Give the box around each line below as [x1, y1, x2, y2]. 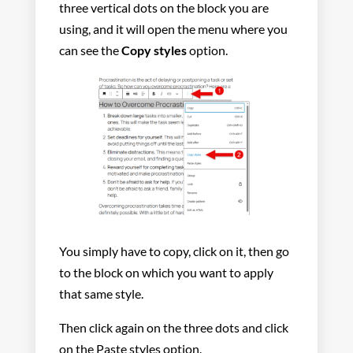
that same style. [58, 286, 146, 302]
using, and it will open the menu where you [58, 21, 288, 37]
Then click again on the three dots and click [58, 320, 288, 336]
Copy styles [121, 43, 187, 58]
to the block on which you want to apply [58, 265, 273, 281]
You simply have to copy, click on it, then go [58, 243, 289, 259]
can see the [58, 43, 121, 58]
